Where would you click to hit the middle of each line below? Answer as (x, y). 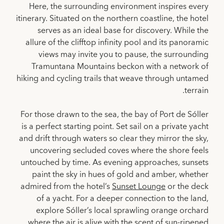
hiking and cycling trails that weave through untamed (112, 79)
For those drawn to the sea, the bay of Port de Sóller (114, 115)
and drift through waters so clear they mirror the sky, (114, 139)
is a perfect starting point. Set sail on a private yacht (115, 127)
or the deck (187, 187)
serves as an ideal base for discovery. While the (123, 31)
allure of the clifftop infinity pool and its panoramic (117, 43)
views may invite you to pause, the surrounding (123, 55)
